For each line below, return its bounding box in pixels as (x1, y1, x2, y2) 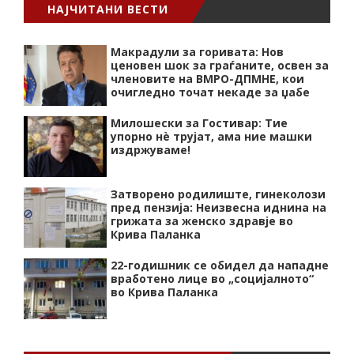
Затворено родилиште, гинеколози (111, 186, 326, 201)
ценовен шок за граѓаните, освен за (111, 57, 329, 73)
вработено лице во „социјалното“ (111, 270, 314, 286)
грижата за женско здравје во (111, 213, 293, 228)
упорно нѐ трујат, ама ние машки (111, 128, 312, 144)
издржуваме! (111, 141, 190, 157)
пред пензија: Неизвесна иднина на (111, 199, 326, 215)
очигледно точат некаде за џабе (111, 84, 310, 100)
